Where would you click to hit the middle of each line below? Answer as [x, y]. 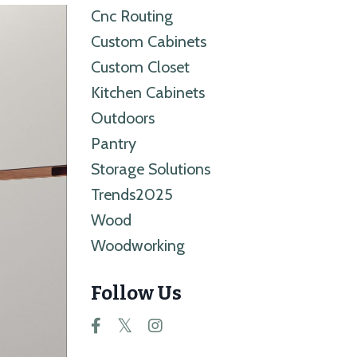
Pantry [113, 144]
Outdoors [122, 118]
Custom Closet [140, 67]
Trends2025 [131, 195]
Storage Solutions [150, 169]
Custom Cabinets [148, 42]
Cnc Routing [131, 16]
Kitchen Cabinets [147, 93]
